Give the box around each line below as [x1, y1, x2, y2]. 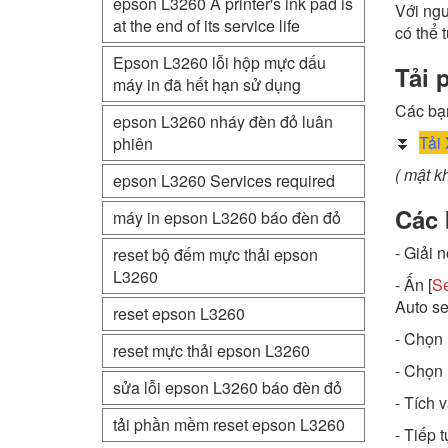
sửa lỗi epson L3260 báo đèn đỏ [113, 376, 342, 399]
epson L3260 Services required [113, 169, 335, 192]
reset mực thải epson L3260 [113, 339, 310, 362]
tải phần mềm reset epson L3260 [113, 413, 345, 436]
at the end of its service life [113, 14, 300, 37]
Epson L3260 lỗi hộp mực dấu [113, 51, 326, 74]
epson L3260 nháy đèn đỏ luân [113, 110, 333, 133]
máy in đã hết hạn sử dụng [113, 73, 301, 96]
